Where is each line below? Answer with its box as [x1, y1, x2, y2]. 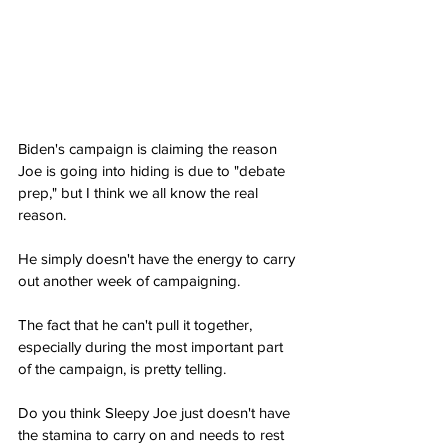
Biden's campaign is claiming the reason [18, 140, 281, 158]
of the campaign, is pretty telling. [18, 360, 226, 378]
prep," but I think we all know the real [18, 184, 262, 202]
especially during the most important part [18, 338, 287, 356]
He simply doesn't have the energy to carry [18, 250, 299, 268]
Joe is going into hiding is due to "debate [18, 162, 289, 180]
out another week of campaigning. [18, 272, 240, 290]
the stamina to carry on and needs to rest [18, 426, 288, 444]
